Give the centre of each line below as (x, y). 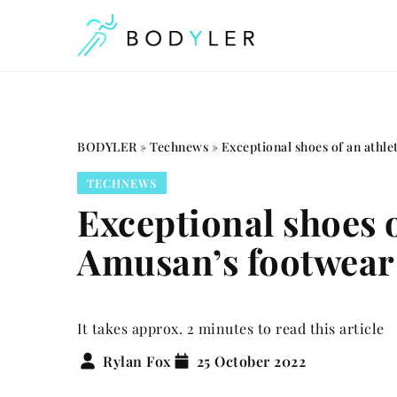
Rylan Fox (137, 361)
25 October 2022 (251, 361)
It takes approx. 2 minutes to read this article (231, 328)
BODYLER (107, 147)
